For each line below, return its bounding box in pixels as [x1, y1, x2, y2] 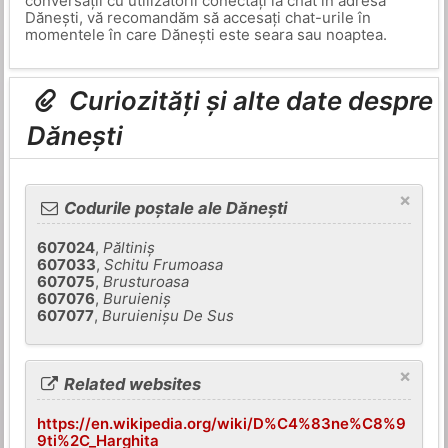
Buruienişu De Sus [102, 306, 235, 326]
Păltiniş [103, 238, 156, 258]
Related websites [60, 373, 202, 394]
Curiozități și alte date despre [63, 85, 434, 117]
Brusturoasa [103, 272, 190, 292]
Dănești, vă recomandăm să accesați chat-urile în [24, 8, 371, 27]
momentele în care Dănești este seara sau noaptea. [24, 25, 387, 44]
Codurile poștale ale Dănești [60, 198, 288, 219]
